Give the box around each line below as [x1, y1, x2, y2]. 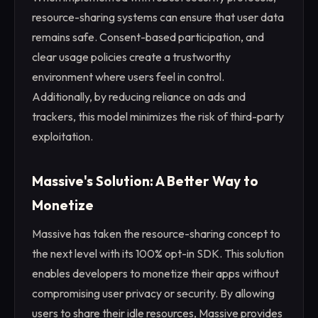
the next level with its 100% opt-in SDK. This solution [32, 246, 284, 261]
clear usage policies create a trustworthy [32, 49, 231, 64]
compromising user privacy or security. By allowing [32, 286, 275, 301]
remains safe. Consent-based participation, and [32, 29, 264, 44]
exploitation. [32, 128, 93, 143]
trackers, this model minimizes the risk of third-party [32, 109, 284, 124]
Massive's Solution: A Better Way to [32, 172, 258, 190]
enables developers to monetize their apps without [32, 266, 279, 281]
